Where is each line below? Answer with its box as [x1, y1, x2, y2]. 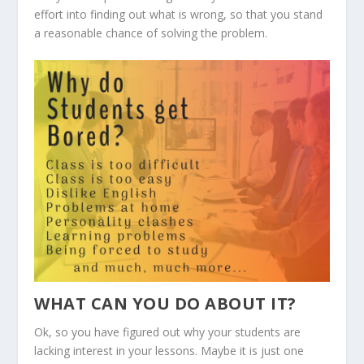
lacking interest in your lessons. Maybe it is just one [34, 342, 305, 358]
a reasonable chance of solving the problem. [34, 25, 268, 41]
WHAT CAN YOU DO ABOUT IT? [34, 292, 297, 314]
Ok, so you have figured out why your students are [34, 323, 301, 340]
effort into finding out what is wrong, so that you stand [34, 6, 323, 23]
